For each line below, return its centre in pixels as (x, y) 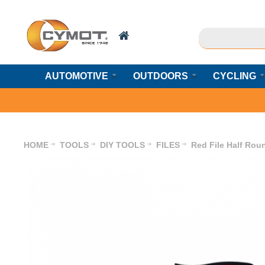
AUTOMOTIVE (76, 76)
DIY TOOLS (123, 145)
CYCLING (234, 76)
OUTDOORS (160, 76)
